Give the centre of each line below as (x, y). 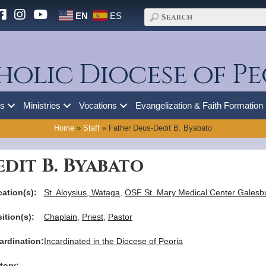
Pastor (120, 217)
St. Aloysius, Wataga (82, 192)
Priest (93, 217)
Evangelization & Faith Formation (199, 105)
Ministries (42, 105)
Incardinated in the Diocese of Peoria (113, 241)
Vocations (98, 105)
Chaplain (61, 217)
